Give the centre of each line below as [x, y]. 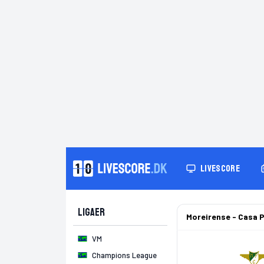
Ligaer [91, 212]
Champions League [124, 255]
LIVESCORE [220, 169]
